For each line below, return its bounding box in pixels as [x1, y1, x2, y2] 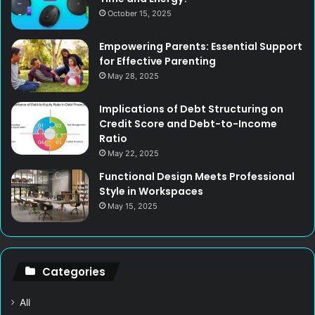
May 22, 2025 [108, 148, 159, 159]
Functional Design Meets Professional [99, 169, 295, 184]
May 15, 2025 [108, 201, 157, 212]
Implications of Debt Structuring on [99, 102, 283, 117]
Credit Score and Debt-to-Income [99, 117, 277, 131]
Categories [42, 264, 105, 280]
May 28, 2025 [108, 71, 159, 82]
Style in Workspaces [99, 184, 203, 199]
